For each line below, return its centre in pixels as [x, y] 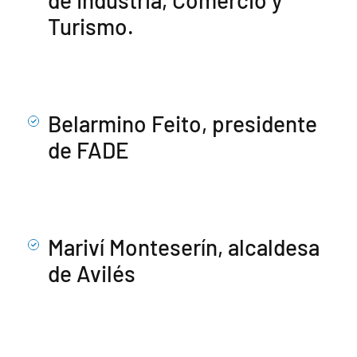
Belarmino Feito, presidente [182, 123]
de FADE [88, 149]
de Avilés [92, 273]
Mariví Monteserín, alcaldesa [184, 247]
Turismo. [91, 26]
